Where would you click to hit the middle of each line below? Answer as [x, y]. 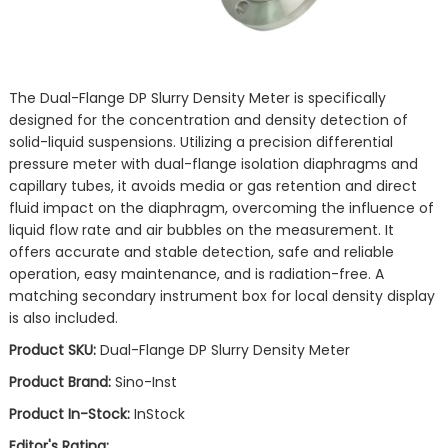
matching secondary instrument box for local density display [221, 296]
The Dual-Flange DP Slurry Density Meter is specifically [197, 98]
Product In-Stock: [71, 414]
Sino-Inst [145, 382]
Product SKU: [54, 350]
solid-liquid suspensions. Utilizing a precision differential [200, 142]
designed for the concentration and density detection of [208, 120]
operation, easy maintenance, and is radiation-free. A [196, 274]
